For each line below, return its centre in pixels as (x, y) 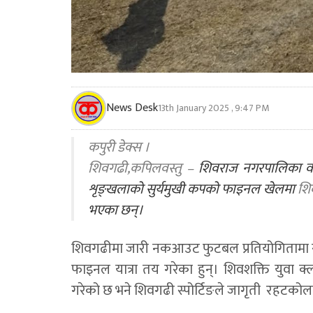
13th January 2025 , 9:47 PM (213, 108)
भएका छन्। (116, 210)
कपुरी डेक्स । (119, 147)
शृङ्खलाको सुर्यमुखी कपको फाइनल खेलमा (193, 189)
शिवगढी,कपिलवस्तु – (141, 168)
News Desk (132, 108)
